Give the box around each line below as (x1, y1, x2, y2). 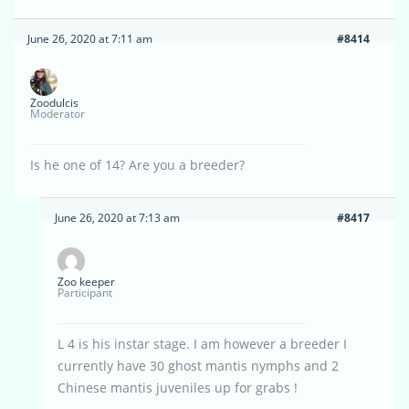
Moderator (30, 106, 85, 122)
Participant (58, 285, 112, 301)
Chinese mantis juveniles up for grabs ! (58, 379, 298, 397)
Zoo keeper (58, 274, 115, 290)
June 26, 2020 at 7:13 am (55, 210, 180, 226)
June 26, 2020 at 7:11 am (27, 31, 152, 47)
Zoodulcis (30, 95, 79, 111)
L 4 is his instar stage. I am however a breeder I (58, 335, 347, 353)
